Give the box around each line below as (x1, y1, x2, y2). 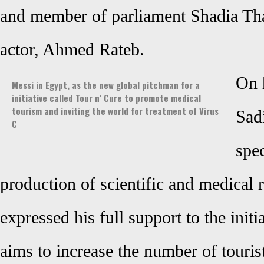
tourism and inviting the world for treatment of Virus (12, 104, 219, 117)
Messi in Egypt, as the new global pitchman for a (12, 78, 200, 91)
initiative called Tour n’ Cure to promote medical (12, 91, 201, 104)
